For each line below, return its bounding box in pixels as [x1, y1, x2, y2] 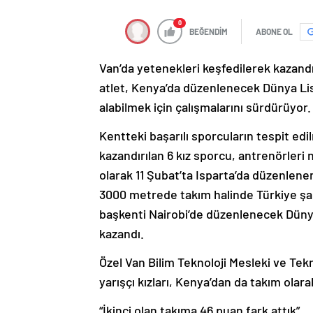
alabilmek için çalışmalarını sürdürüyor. [99, 99, 311, 115]
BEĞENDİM [189, 27, 228, 37]
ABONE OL [256, 27, 293, 37]
